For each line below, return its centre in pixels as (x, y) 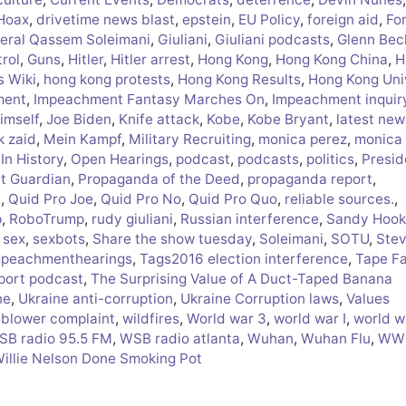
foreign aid (343, 20)
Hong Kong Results (239, 80)
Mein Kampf (82, 140)
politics (330, 159)
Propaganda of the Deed (159, 179)
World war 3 (227, 319)
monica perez (303, 140)
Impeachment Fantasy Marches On (149, 100)
